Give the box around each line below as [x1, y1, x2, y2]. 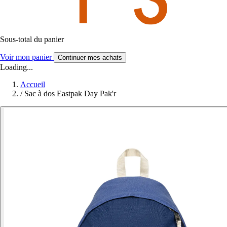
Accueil [20, 80, 45, 89]
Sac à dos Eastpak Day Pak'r [24, 89, 116, 98]
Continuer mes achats [58, 53, 122, 61]
